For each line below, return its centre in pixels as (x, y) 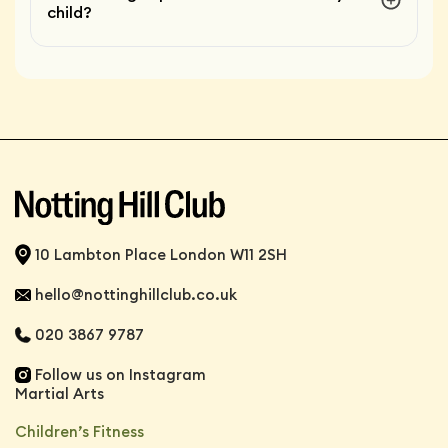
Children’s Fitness (79, 431)
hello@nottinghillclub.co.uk (136, 294)
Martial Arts (59, 393)
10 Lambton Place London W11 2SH (161, 254)
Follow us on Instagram (120, 374)
